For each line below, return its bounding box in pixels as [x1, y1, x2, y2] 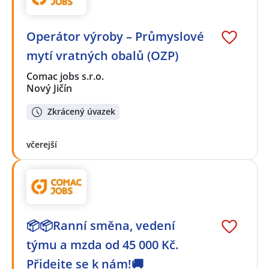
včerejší [26, 138, 57, 150]
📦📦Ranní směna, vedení [26, 217, 175, 234]
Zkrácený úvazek [47, 106, 115, 118]
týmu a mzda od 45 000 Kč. [26, 237, 178, 253]
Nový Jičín [26, 82, 72, 95]
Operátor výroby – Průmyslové [26, 28, 204, 45]
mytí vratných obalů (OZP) [26, 47, 178, 64]
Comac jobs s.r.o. [26, 70, 105, 83]
